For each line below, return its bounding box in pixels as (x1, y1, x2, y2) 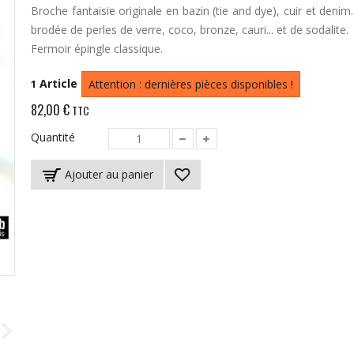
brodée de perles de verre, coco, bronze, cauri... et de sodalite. (30, 22, 348, 37)
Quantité (30, 129, 75, 145)
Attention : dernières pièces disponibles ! (88, 77, 293, 92)
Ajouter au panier (64, 167, 153, 182)
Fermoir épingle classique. (30, 41, 163, 56)
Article (39, 76, 77, 91)
